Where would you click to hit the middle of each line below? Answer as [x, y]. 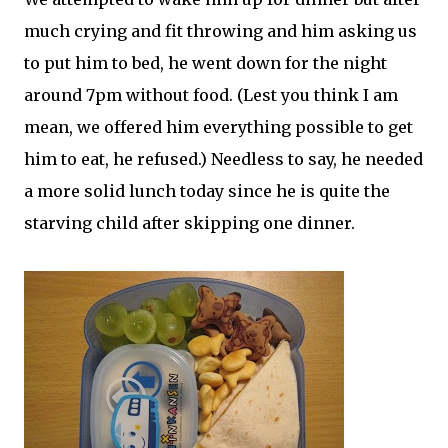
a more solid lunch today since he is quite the [207, 191]
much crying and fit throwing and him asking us [220, 31]
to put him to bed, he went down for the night [205, 63]
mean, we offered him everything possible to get [218, 127]
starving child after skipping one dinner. [189, 223]
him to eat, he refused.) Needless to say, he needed [223, 159]
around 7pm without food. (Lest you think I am [211, 95]
